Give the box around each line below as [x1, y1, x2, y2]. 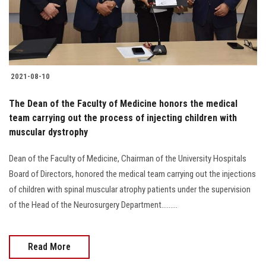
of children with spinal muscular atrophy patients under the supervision [9, 184, 251, 195]
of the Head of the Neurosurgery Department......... [9, 199, 178, 211]
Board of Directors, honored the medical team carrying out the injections [9, 169, 256, 180]
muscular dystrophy [9, 126, 88, 138]
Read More [28, 241, 71, 253]
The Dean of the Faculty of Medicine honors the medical [9, 98, 237, 110]
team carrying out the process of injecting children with [9, 112, 237, 124]
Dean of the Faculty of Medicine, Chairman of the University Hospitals [9, 153, 246, 164]
